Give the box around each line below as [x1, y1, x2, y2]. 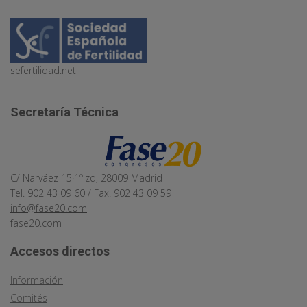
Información [10, 273, 63, 286]
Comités [10, 291, 47, 304]
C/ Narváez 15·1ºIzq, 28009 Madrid [10, 171, 162, 184]
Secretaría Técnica [10, 105, 119, 120]
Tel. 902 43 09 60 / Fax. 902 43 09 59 [10, 186, 171, 199]
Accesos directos [10, 243, 110, 258]
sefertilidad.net [10, 64, 76, 77]
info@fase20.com [10, 201, 87, 214]
